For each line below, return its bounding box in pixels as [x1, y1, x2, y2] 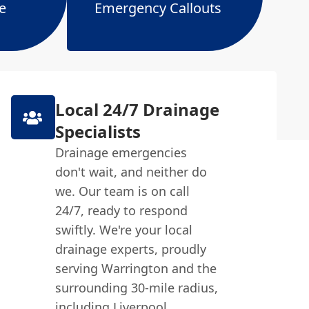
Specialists [54, 120, 141, 143]
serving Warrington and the [54, 260, 217, 277]
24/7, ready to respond [54, 202, 188, 219]
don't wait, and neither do [54, 163, 207, 180]
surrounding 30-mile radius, [54, 279, 218, 296]
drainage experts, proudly [54, 241, 206, 257]
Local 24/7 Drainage [54, 98, 219, 121]
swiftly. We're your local [54, 221, 192, 238]
